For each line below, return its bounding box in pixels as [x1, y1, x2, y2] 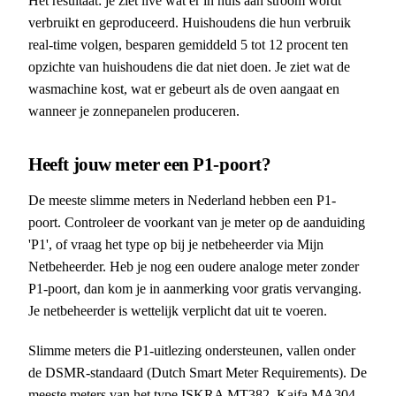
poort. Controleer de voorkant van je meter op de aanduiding [28, 214, 365, 230]
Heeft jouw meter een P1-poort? [28, 153, 271, 174]
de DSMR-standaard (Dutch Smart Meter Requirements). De [28, 364, 367, 380]
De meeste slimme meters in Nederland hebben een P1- [28, 192, 336, 208]
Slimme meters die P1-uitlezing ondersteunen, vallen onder [28, 342, 355, 358]
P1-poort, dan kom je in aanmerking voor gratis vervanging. [28, 280, 362, 296]
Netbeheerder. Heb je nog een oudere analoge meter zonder [28, 258, 359, 274]
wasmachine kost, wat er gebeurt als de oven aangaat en [28, 80, 339, 96]
